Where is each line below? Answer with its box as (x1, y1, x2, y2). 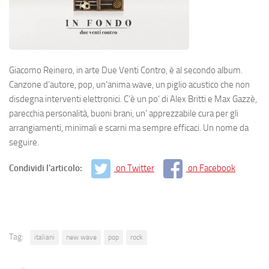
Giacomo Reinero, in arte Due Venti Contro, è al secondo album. (9, 64, 243, 76)
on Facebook (188, 162, 235, 174)
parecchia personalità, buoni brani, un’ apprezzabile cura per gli (9, 107, 238, 119)
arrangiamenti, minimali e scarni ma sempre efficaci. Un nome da (9, 122, 249, 133)
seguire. (9, 136, 39, 148)
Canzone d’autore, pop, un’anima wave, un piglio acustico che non (9, 79, 250, 90)
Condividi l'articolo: (9, 162, 84, 174)
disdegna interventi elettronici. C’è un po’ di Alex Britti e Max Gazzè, (9, 93, 257, 104)
